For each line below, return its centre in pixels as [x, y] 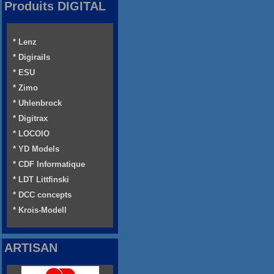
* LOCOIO [31, 134]
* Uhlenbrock [37, 103]
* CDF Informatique [49, 165]
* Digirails [31, 57]
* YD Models [36, 149]
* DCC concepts [42, 195]
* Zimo [25, 88]
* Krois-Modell [40, 210]
